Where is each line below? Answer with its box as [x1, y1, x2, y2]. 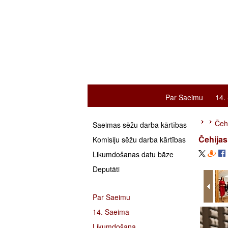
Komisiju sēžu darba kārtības [93, 134, 186, 145]
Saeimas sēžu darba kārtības [93, 120, 187, 130]
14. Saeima [93, 207, 129, 217]
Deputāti [93, 164, 120, 174]
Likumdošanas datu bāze [93, 149, 174, 159]
